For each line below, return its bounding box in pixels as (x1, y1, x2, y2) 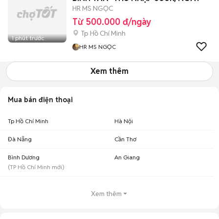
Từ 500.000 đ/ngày (72, 16, 151, 27)
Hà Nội (114, 117, 133, 125)
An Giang (114, 153, 140, 161)
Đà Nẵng (8, 135, 32, 143)
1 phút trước (12, 34, 44, 42)
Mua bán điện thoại (8, 95, 73, 104)
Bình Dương (8, 153, 40, 161)
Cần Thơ (114, 135, 136, 143)
